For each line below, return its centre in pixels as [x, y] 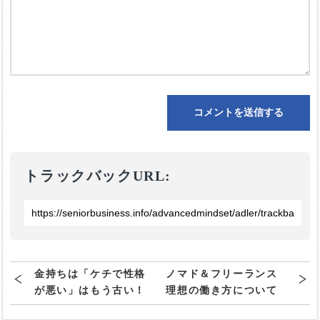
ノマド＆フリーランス [222, 274]
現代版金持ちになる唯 [90, 307]
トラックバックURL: [100, 176]
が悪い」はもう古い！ [90, 291]
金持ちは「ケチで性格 [90, 274]
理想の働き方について [222, 291]
